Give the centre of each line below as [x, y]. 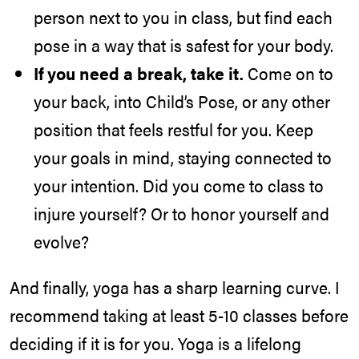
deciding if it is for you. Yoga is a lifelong [155, 343]
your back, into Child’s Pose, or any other [182, 101]
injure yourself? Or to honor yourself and [182, 214]
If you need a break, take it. [139, 73]
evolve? [61, 242]
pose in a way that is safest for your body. [184, 45]
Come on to [288, 73]
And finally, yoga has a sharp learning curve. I [175, 287]
